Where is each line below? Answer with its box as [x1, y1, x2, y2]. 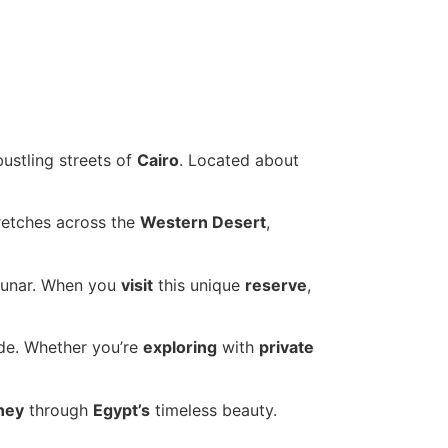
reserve [245, 274, 307, 295]
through [24, 399, 93, 420]
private [259, 337, 314, 358]
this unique [153, 274, 245, 295]
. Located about [179, 149, 299, 170]
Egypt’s [93, 399, 150, 420]
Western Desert [140, 212, 266, 233]
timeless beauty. [150, 399, 277, 420]
